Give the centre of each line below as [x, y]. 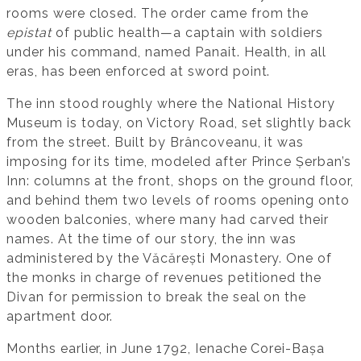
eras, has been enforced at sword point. [139, 72]
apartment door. [60, 317]
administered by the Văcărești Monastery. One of [170, 259]
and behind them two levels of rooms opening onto [178, 201]
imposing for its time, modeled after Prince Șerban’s [179, 162]
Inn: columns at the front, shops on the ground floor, [180, 181]
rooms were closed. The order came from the [158, 14]
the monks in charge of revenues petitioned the [164, 278]
